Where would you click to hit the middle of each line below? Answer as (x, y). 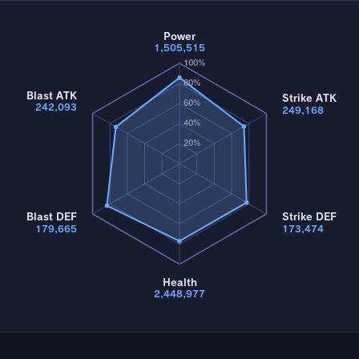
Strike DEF (310, 217)
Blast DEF (51, 217)
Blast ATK (52, 95)
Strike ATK (310, 98)
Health (179, 282)
